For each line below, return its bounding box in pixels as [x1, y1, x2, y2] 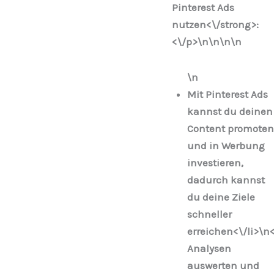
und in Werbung [187, 139, 265, 152]
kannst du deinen [187, 105, 273, 117]
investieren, [187, 156, 243, 169]
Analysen [187, 242, 231, 254]
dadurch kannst [187, 173, 265, 186]
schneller [187, 207, 232, 220]
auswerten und [187, 259, 259, 272]
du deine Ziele [187, 190, 255, 203]
